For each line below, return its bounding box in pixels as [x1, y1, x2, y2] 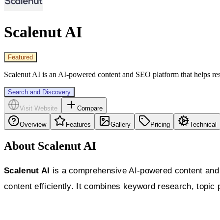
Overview [20, 120, 46, 128]
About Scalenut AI [4, 139, 96, 152]
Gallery [110, 120, 131, 128]
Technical [190, 120, 217, 128]
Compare [77, 104, 103, 112]
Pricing [150, 120, 170, 128]
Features [66, 120, 91, 128]
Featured [8, 53, 33, 61]
